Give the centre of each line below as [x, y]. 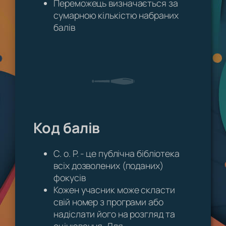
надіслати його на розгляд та [114, 214]
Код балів [67, 128]
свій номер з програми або [108, 202]
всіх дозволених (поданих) [108, 166]
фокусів [70, 178]
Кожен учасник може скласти [114, 190]
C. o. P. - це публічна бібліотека [117, 154]
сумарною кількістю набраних [116, 15]
